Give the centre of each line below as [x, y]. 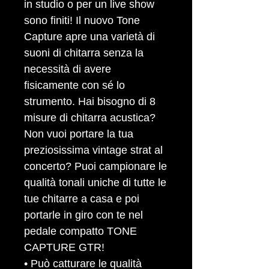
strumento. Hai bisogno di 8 [90, 101]
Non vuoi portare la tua [79, 134]
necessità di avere [68, 69]
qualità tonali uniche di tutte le [95, 183]
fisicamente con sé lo [74, 85]
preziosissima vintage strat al [93, 150]
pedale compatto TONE [80, 231]
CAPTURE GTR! [66, 247]
